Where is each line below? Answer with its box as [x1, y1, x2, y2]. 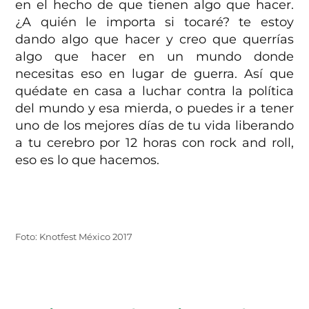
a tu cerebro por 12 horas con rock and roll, [15, 134, 294, 150]
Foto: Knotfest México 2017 [15, 231, 133, 242]
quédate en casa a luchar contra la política [15, 83, 294, 99]
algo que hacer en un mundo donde [15, 48, 294, 64]
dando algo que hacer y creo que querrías [15, 31, 294, 47]
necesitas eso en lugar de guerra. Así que [15, 66, 294, 81]
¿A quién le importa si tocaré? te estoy [15, 14, 294, 30]
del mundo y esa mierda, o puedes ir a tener [15, 100, 294, 116]
